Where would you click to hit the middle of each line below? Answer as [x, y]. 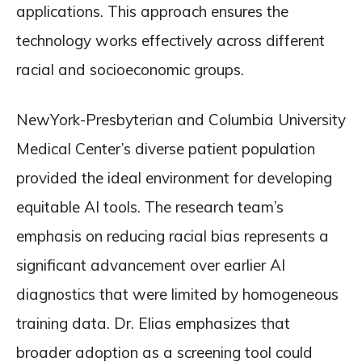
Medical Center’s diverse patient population [166, 149]
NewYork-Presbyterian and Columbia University [181, 120]
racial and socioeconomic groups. [130, 69]
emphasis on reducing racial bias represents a [173, 236]
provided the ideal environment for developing [174, 178]
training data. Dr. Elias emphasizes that [153, 323]
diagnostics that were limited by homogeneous [177, 294]
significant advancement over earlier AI [151, 265]
